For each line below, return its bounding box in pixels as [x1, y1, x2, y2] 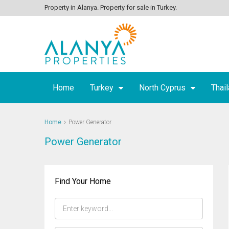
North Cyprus [139, 83, 186, 93]
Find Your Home [55, 176, 111, 186]
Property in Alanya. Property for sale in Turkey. [44, 4, 177, 11]
